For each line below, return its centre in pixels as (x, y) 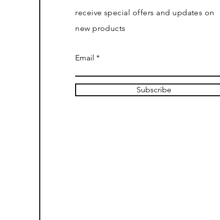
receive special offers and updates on (145, 12)
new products (100, 28)
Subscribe (154, 89)
